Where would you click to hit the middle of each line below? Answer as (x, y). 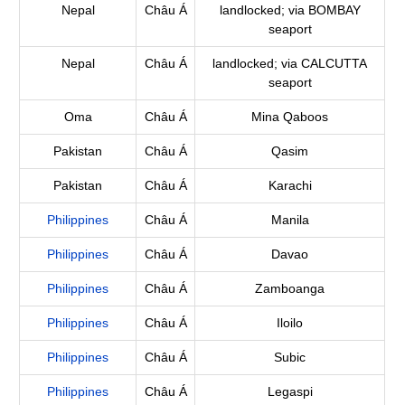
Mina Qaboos (290, 117)
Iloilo (290, 323)
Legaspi (290, 391)
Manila (290, 220)
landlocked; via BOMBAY (290, 10)
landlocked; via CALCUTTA (290, 63)
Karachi (290, 185)
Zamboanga (290, 288)
